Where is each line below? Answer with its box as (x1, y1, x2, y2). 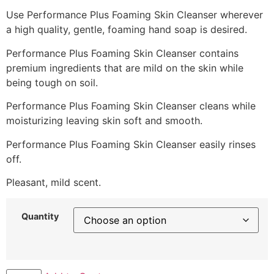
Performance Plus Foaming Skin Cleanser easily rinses (6, 138, 256, 150)
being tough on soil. (6, 76, 98, 89)
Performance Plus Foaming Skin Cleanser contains (6, 46, 239, 59)
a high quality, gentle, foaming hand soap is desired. (6, 23, 247, 36)
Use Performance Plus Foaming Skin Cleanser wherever (6, 9, 263, 21)
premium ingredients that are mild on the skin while (6, 61, 243, 74)
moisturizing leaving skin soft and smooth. (6, 114, 202, 127)
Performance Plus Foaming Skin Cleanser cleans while (6, 100, 256, 113)
